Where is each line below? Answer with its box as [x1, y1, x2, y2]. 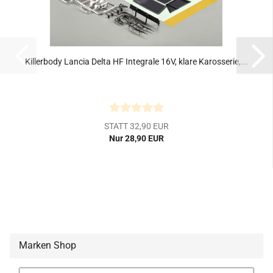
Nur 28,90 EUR [108, 133, 164, 143]
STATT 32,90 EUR [104, 121, 169, 131]
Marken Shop [19, 239, 76, 251]
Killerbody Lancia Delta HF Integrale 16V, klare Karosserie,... [24, 57, 248, 66]
